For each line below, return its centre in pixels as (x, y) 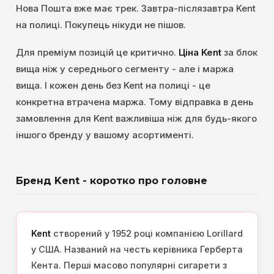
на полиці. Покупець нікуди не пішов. (101, 25)
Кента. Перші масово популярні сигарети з (129, 265)
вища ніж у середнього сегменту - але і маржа (125, 69)
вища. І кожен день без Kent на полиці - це (113, 86)
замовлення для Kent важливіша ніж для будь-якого (136, 119)
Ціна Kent (200, 53)
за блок (239, 53)
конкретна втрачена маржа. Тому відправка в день (135, 102)
